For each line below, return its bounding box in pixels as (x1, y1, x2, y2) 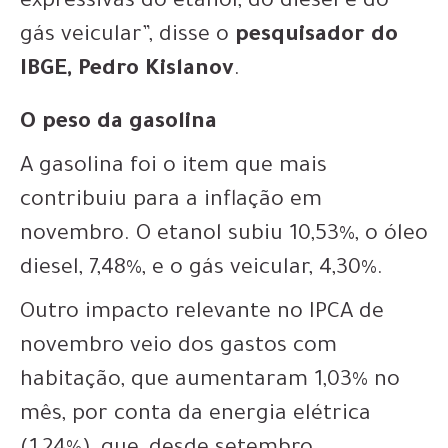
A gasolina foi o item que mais (20, 155, 327, 180)
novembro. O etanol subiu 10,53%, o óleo (20, 223, 428, 248)
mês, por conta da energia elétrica (20, 403, 371, 428)
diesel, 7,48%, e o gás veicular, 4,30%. (20, 257, 383, 282)
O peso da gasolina (20, 111, 217, 136)
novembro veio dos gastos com (20, 335, 337, 360)
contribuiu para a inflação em (20, 189, 322, 214)
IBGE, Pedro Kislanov (20, 58, 234, 83)
